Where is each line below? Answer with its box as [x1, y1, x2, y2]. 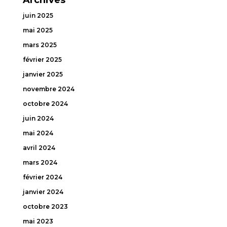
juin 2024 [22, 114, 54, 122]
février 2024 [22, 173, 62, 181]
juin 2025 [22, 11, 53, 19]
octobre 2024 [22, 99, 68, 107]
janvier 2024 [22, 187, 63, 196]
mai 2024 [22, 129, 53, 137]
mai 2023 [22, 217, 53, 225]
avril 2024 [22, 143, 55, 152]
